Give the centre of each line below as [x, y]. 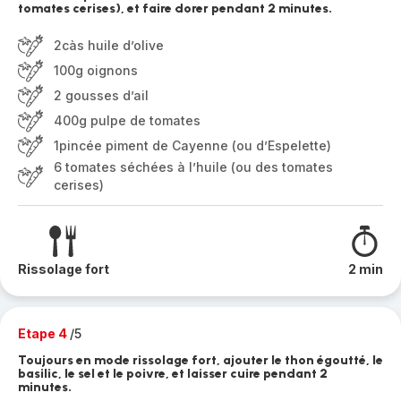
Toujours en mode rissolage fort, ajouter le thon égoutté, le [200, 360]
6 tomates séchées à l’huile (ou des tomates [193, 167]
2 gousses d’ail [101, 95]
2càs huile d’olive [109, 45]
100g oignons [96, 70]
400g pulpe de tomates [127, 120]
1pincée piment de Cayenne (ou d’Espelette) [192, 145]
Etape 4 [44, 333]
